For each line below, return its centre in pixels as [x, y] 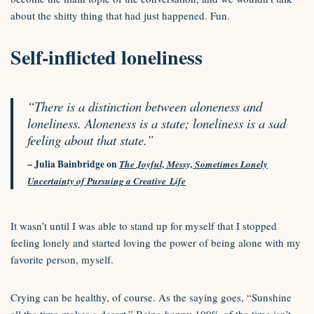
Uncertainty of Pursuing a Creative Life [107, 180]
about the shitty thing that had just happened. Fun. [120, 15]
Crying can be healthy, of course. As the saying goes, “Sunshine [151, 297]
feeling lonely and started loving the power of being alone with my [156, 243]
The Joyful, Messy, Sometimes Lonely [193, 164]
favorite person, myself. [62, 259]
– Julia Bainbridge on [73, 164]
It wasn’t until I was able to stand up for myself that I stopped [144, 226]
